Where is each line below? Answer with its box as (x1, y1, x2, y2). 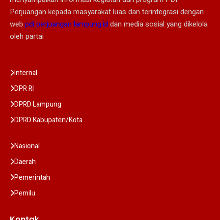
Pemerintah (14, 172, 50, 183)
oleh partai (10, 30, 44, 42)
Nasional (14, 140, 40, 151)
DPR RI (14, 83, 34, 94)
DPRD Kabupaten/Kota (14, 114, 82, 125)
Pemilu (14, 188, 35, 198)
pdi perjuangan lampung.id (25, 18, 108, 29)
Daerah (14, 156, 36, 167)
